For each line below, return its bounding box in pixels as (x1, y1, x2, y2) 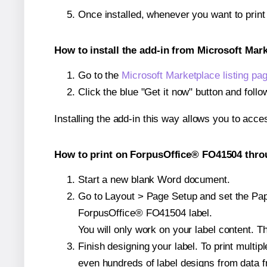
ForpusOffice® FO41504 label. (78, 207, 213, 219)
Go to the (78, 70, 122, 82)
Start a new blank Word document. (78, 173, 230, 185)
